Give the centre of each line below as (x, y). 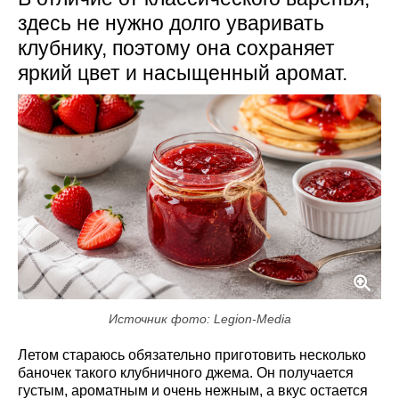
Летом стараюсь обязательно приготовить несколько (192, 354)
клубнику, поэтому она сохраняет (176, 48)
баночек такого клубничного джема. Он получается (186, 372)
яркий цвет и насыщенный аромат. (183, 73)
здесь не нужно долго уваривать (171, 23)
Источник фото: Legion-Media (199, 318)
